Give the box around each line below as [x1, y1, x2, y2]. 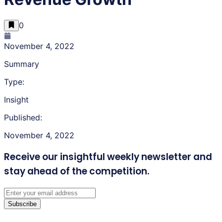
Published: [4, 112, 42, 122]
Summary [4, 58, 39, 69]
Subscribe [8, 200, 37, 208]
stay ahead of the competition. [4, 164, 149, 178]
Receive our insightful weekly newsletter [4, 150, 191, 164]
